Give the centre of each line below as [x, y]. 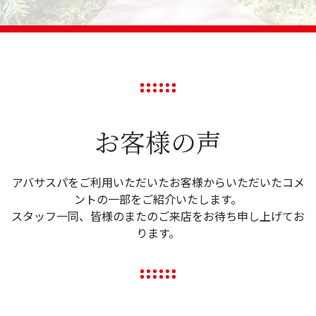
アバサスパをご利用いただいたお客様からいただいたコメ [158, 182]
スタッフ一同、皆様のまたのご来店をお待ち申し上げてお [158, 216]
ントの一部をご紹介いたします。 [158, 199]
